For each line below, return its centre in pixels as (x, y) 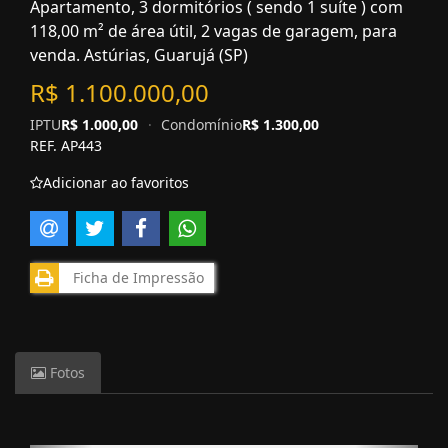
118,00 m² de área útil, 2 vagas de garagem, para (213, 31)
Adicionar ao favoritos (116, 182)
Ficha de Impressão (134, 277)
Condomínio (202, 124)
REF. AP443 (66, 145)
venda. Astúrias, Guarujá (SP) (139, 55)
